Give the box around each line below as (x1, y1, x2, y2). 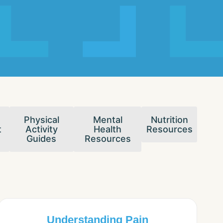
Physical (23, 114, 59, 125)
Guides (26, 133, 57, 144)
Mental (93, 114, 122, 125)
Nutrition (150, 114, 188, 125)
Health (94, 124, 122, 135)
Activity (25, 124, 58, 135)
